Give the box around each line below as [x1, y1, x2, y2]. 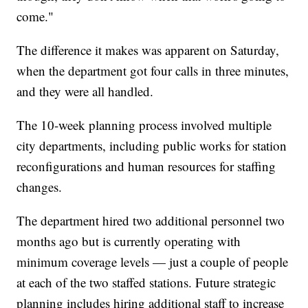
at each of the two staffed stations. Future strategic [16, 274, 276, 291]
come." [16, 8, 54, 25]
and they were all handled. [16, 82, 154, 100]
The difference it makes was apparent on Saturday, [16, 41, 280, 59]
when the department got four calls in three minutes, [16, 62, 289, 80]
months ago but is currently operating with [16, 232, 241, 250]
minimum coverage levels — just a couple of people [16, 253, 289, 271]
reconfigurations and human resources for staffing [16, 157, 276, 175]
